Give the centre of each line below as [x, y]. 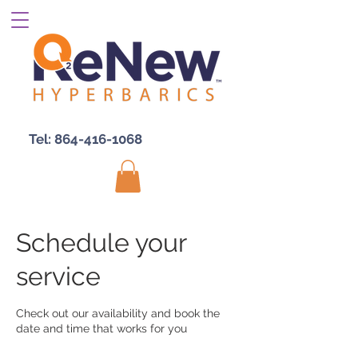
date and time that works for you [101, 328]
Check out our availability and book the [118, 313]
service [58, 276]
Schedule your [101, 242]
